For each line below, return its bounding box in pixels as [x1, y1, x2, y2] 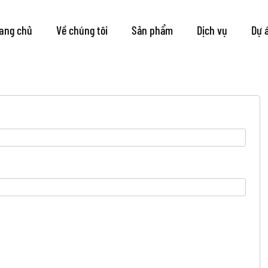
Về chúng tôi [56, 23, 108, 37]
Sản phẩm [132, 23, 173, 37]
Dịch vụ [197, 23, 227, 37]
